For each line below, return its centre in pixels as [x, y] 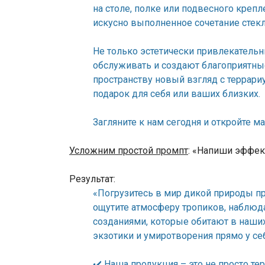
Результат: [92, 179]
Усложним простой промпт [129, 151]
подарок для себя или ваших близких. [177, 94]
